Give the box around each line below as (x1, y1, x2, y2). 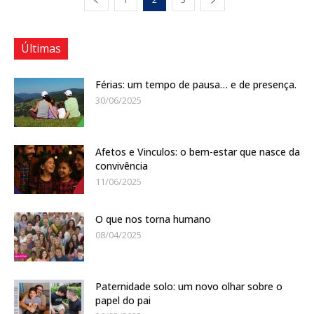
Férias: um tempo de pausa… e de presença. (95, 77, 296, 91)
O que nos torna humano (95, 212, 211, 226)
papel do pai (95, 293, 151, 307)
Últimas (21, 40, 61, 56)
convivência (95, 158, 148, 172)
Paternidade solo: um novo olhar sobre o (95, 279, 282, 293)
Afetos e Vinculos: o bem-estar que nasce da (95, 144, 300, 158)
